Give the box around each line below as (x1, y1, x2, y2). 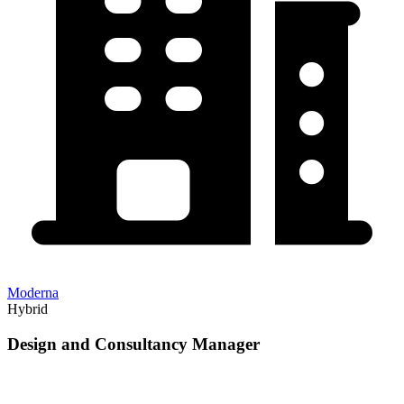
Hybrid (7, 301, 48, 317)
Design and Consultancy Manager (7, 334, 260, 353)
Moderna (7, 285, 59, 301)
